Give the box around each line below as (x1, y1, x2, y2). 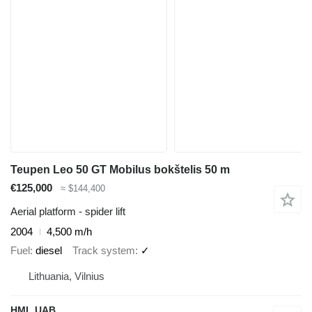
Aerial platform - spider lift (10, 205, 125, 218)
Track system (72, 244, 135, 256)
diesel (36, 244, 62, 256)
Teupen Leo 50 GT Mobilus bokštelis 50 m (10, 163, 230, 175)
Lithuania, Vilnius (29, 270, 104, 283)
